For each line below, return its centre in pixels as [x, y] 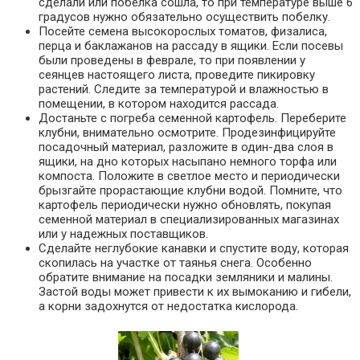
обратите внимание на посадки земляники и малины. [186, 278]
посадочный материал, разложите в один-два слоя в [186, 147]
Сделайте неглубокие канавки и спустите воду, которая [194, 249]
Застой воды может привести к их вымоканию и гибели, [195, 292]
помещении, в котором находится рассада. [159, 104]
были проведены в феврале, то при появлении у [172, 61]
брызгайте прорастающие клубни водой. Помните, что [190, 191]
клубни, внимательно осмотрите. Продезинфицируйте [187, 133]
